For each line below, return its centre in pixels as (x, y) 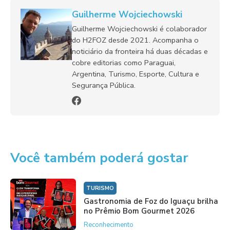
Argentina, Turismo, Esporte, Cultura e (136, 74)
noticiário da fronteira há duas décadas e (140, 51)
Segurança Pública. (104, 85)
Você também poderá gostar (99, 158)
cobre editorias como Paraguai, (124, 62)
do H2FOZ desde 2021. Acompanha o (135, 40)
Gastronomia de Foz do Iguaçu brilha (151, 201)
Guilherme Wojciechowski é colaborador (139, 28)
